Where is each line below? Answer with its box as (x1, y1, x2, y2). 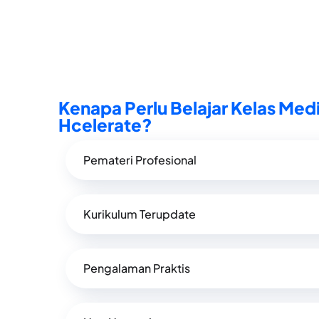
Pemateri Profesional (83, 152, 197, 167)
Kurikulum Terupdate (83, 206, 196, 221)
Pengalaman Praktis (83, 260, 190, 276)
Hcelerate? (58, 113, 152, 135)
